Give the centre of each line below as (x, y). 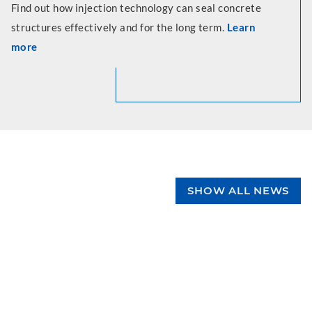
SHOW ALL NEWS (238, 190)
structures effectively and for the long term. (119, 27)
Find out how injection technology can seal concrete (136, 8)
